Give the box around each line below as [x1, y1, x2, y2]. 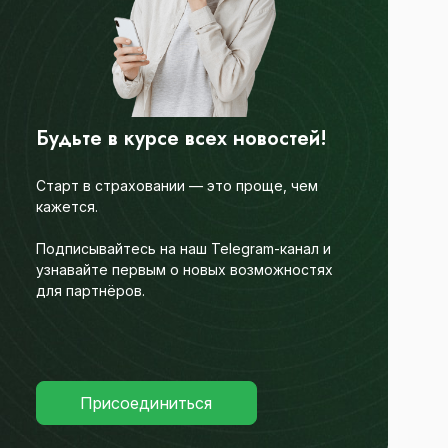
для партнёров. [36, 281, 145, 299]
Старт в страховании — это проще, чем [36, 176, 318, 194]
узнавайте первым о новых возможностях [36, 260, 333, 278]
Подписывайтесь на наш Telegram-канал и [36, 239, 331, 257]
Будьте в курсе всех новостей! [36, 123, 327, 153]
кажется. [36, 197, 98, 215]
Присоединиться [80, 392, 213, 413]
